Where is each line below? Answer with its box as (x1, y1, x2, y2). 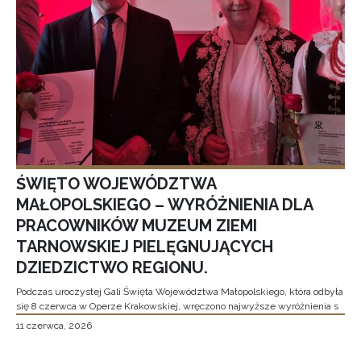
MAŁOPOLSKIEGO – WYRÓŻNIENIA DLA (16, 195, 313, 214)
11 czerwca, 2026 (16, 320, 92, 331)
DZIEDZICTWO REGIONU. (16, 258, 208, 277)
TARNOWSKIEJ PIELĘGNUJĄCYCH (16, 237, 273, 256)
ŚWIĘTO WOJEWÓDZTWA (16, 174, 216, 193)
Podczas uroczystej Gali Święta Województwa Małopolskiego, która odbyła (16, 286, 343, 297)
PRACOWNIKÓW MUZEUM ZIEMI (16, 216, 257, 235)
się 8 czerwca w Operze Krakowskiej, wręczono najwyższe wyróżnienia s (16, 301, 338, 312)
